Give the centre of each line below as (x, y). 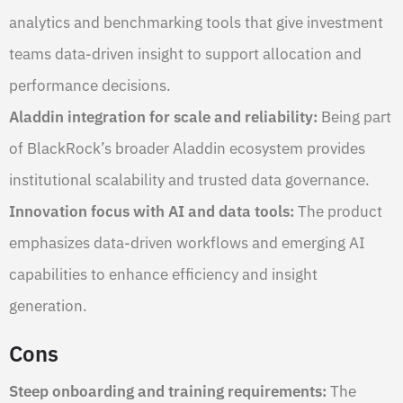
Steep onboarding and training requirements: (168, 391)
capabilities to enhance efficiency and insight (163, 274)
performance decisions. (90, 85)
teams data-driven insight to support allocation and (185, 54)
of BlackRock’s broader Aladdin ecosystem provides (187, 148)
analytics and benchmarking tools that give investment (196, 22)
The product (338, 211)
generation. (48, 305)
